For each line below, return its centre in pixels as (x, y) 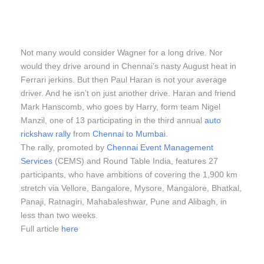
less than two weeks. (59, 215)
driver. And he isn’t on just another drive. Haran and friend (128, 93)
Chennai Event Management (160, 147)
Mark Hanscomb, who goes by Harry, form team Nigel (121, 106)
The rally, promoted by (64, 147)
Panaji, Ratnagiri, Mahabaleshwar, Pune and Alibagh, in (124, 201)
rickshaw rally (46, 133)
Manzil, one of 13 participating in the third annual (113, 120)
